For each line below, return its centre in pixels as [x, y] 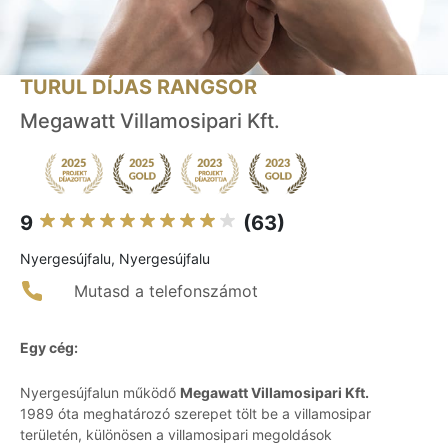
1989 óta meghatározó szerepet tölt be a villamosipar [195, 414]
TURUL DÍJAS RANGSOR [138, 87]
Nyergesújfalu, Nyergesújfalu [115, 259]
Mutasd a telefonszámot [166, 291]
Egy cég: [49, 348]
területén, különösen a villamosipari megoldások [176, 435]
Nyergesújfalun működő [100, 393]
